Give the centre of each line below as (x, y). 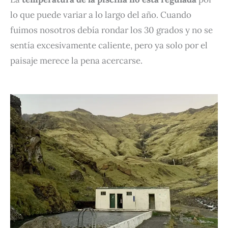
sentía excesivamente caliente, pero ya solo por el (109, 45)
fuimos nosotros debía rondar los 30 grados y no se (111, 30)
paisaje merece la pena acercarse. (76, 60)
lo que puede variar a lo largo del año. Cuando (101, 15)
